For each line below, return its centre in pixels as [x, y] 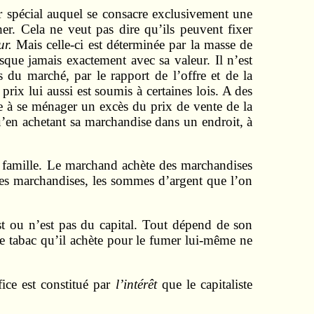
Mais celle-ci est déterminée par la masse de [135, 44]
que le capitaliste [207, 284]
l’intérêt [138, 284]
